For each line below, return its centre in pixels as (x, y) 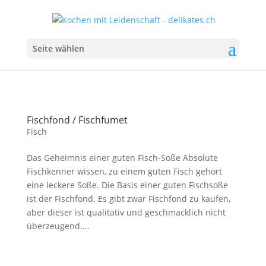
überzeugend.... (58, 226)
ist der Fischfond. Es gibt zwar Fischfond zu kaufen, (128, 199)
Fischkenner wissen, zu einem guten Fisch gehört (124, 171)
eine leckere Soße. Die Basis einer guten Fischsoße (127, 185)
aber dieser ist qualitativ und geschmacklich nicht (126, 212)
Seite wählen (58, 48)
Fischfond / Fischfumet (77, 120)
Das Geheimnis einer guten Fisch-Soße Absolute (122, 158)
